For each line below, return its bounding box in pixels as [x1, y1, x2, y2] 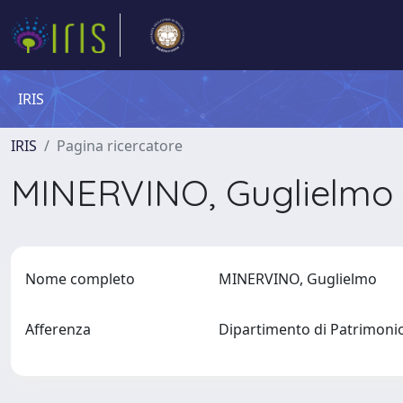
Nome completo [25, 269, 135, 289]
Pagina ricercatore [57, 136, 183, 156]
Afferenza [25, 319, 91, 339]
